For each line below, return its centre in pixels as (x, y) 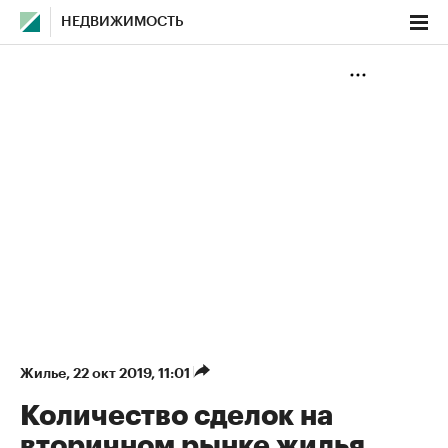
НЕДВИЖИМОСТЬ (122, 22)
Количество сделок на (176, 416)
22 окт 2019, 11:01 (133, 373)
